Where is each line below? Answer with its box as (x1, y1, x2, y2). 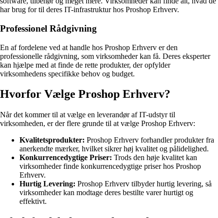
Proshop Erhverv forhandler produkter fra (85, 136, 214, 145)
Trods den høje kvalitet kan (112, 153, 197, 162)
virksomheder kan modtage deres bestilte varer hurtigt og (19, 188, 193, 197)
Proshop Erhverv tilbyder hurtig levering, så (75, 180, 212, 188)
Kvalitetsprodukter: (19, 136, 85, 145)
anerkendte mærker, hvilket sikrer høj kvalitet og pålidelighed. (19, 145, 209, 153)
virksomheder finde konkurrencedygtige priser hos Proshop (19, 162, 201, 171)
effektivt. (19, 197, 47, 206)
